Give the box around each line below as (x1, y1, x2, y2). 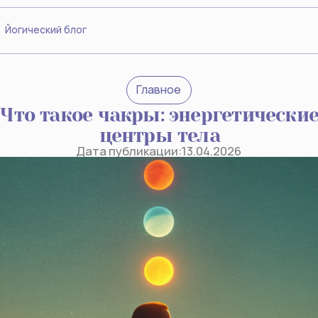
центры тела (54, 110, 163, 131)
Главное (87, 73, 128, 87)
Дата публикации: (33, 127, 129, 142)
